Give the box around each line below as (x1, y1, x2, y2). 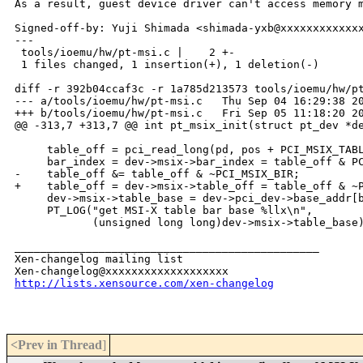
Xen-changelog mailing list (15, 253, 183, 266)
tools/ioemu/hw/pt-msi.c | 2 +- (15, 46, 235, 59)
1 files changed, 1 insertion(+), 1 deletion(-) (15, 58, 319, 71)
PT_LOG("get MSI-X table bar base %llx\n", (15, 204, 313, 217)
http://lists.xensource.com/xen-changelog (15, 277, 274, 290)
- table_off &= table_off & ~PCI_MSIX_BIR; (15, 168, 300, 181)
